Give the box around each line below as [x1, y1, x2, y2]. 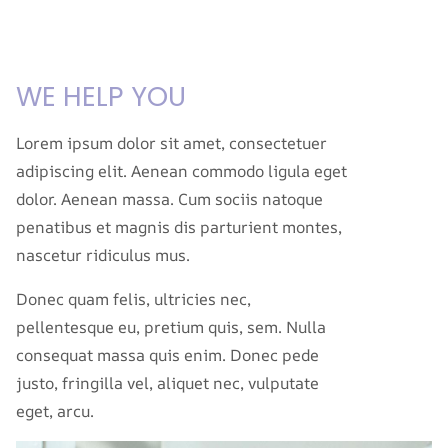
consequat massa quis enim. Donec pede [16, 344, 319, 366]
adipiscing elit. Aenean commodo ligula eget [16, 160, 347, 182]
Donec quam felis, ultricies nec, [16, 288, 251, 310]
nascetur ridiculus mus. [16, 244, 190, 266]
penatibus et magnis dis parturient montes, [16, 216, 342, 238]
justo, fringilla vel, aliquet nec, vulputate [16, 372, 319, 394]
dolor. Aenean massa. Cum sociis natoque [16, 188, 323, 210]
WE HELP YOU [16, 78, 186, 115]
